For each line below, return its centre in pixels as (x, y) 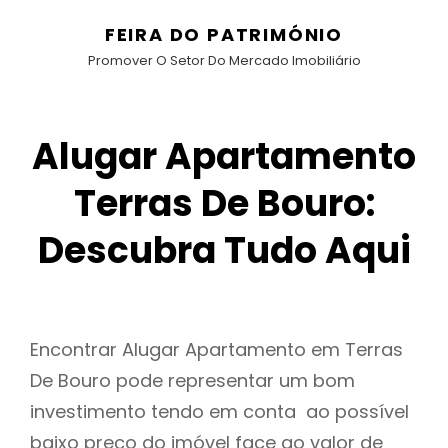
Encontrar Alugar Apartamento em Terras (216, 350)
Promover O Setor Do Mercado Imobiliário (224, 60)
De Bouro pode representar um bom (192, 381)
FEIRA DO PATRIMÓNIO (224, 34)
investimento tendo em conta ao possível (219, 412)
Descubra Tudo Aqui (224, 250)
